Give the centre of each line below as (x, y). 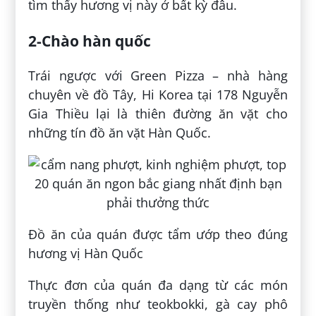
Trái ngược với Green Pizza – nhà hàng (158, 75)
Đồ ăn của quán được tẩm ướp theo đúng (158, 234)
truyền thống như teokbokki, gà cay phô (158, 304)
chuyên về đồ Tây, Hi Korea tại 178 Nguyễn (158, 94)
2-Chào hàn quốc (90, 40)
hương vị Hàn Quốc (86, 253)
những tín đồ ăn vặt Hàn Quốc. (120, 132)
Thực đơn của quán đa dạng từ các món (158, 285)
